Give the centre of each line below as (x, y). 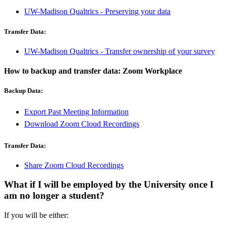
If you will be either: (36, 215)
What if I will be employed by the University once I (109, 185)
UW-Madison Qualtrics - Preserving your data (97, 12)
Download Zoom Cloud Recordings (82, 124)
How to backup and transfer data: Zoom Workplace (93, 71)
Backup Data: (23, 91)
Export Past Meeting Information (76, 112)
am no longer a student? (54, 196)
